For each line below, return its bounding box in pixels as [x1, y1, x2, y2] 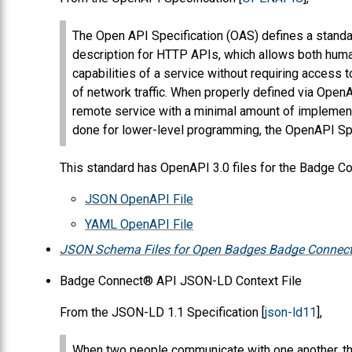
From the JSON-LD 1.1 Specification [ [60, 304, 265, 320]
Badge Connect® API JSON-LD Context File [60, 273, 302, 288]
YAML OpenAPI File [85, 216, 193, 232]
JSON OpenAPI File [85, 191, 193, 207]
